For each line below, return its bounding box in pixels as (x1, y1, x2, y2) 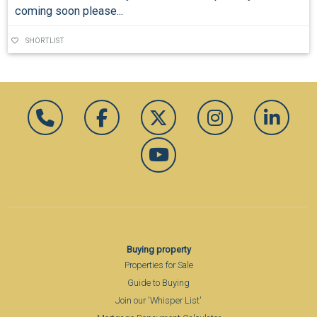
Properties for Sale (124, 259, 193, 270)
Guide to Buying (127, 277, 190, 288)
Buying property (126, 243, 191, 255)
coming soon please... (14, 4, 123, 18)
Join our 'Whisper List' (115, 294, 202, 306)
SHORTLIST (25, 36, 65, 46)
